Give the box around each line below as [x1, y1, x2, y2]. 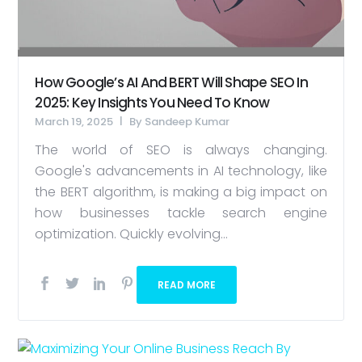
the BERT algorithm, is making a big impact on [35, 183, 327, 202]
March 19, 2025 [35, 114, 114, 130]
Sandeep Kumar [145, 114, 230, 130]
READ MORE [158, 278, 217, 293]
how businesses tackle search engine [35, 204, 327, 223]
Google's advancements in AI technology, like [35, 162, 327, 181]
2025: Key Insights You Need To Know [35, 93, 270, 113]
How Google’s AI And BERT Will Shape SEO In [35, 73, 308, 93]
